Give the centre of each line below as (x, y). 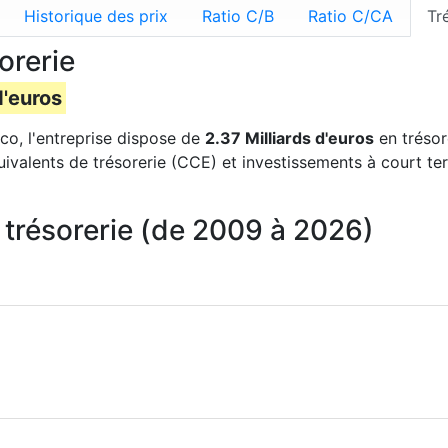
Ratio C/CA (350, 16)
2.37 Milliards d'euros (289, 138)
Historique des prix (96, 16)
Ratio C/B (238, 16)
